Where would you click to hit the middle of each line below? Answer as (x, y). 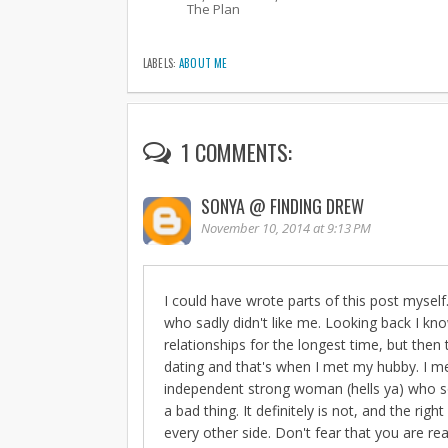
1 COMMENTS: (234, 152)
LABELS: (161, 62)
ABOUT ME (203, 62)
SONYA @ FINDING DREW (282, 206)
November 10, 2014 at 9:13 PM (286, 228)
